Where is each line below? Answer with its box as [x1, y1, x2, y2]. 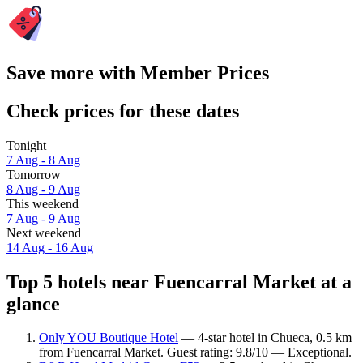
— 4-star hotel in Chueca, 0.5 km [178, 331, 352, 345]
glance [6, 293, 60, 314]
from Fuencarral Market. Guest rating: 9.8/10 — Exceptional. [39, 345, 352, 360]
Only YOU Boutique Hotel [39, 331, 178, 345]
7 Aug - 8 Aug [6, 152, 80, 167]
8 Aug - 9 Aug [6, 181, 80, 196]
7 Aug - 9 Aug [6, 211, 80, 225]
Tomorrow [6, 167, 61, 181]
